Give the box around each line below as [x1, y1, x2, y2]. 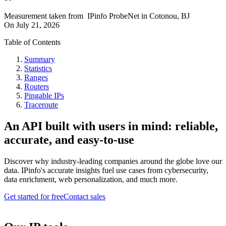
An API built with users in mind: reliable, [4, 120, 218, 133]
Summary [24, 55, 55, 64]
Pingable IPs [24, 91, 64, 100]
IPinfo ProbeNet [87, 12, 141, 21]
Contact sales [64, 192, 105, 201]
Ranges [24, 73, 48, 82]
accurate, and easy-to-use [4, 133, 134, 147]
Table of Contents [4, 38, 61, 47]
